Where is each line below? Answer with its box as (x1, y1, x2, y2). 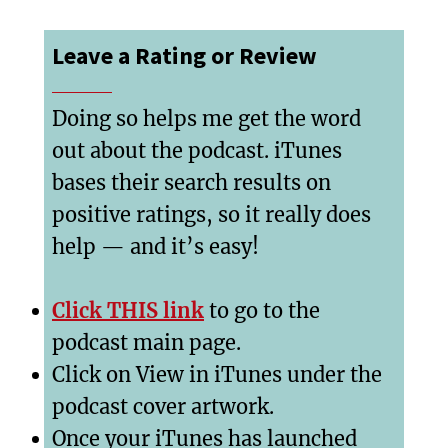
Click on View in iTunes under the (52, 362, 382, 388)
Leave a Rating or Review (52, 40, 317, 72)
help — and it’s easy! (52, 234, 259, 260)
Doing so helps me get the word (52, 106, 361, 132)
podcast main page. (52, 330, 241, 356)
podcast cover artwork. (52, 394, 274, 420)
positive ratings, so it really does (52, 202, 371, 228)
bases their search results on (52, 170, 331, 196)
